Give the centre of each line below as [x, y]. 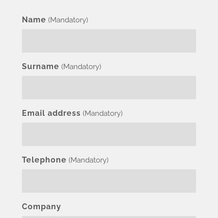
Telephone [44, 160]
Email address [51, 113]
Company [42, 207]
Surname [41, 66]
